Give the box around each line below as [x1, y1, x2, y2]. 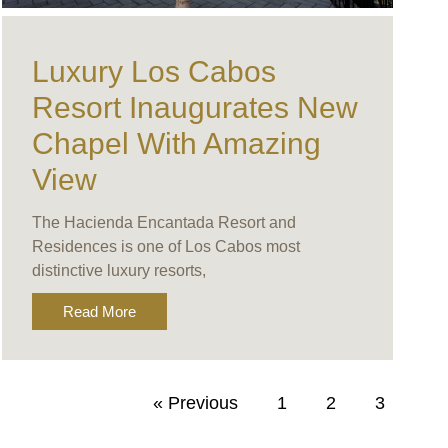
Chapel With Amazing [31, 127, 321, 161]
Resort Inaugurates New [31, 91, 358, 125]
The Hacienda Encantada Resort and [31, 214, 296, 232]
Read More [62, 303, 136, 321]
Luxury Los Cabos [31, 55, 276, 89]
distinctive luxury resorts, [31, 262, 206, 280]
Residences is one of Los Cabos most [31, 238, 300, 256]
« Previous [152, 392, 238, 413]
